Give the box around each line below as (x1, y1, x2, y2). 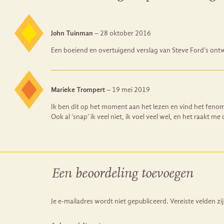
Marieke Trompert (51, 85, 106, 94)
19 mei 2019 (112, 85, 150, 94)
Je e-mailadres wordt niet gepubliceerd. (51, 196, 168, 205)
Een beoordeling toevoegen (51, 166, 193, 181)
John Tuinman (51, 28, 94, 37)
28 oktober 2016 (100, 28, 151, 37)
